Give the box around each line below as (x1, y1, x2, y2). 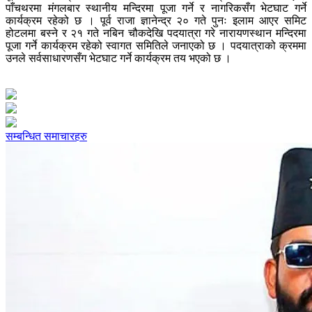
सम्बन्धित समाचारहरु (6, 130, 87, 143)
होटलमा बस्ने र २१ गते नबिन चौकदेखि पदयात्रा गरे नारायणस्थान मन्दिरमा (6, 27, 306, 40)
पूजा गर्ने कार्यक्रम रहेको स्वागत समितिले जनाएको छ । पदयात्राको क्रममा (6, 40, 306, 52)
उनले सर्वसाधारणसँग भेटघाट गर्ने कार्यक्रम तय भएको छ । (6, 52, 231, 65)
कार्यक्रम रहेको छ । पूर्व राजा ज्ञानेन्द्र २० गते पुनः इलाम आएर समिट (6, 15, 306, 27)
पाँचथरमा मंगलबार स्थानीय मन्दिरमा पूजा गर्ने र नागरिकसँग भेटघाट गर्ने (6, 2, 306, 15)
